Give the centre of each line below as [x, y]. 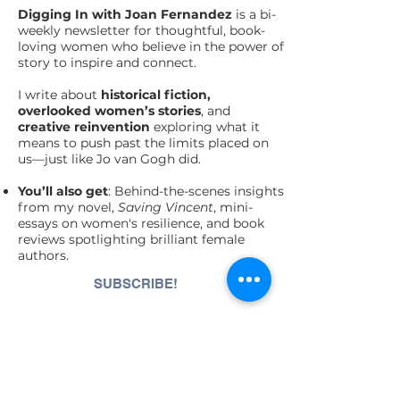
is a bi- [254, 14]
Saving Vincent [166, 207]
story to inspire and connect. [107, 62]
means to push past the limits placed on [143, 143]
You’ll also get [63, 191]
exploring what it [205, 127]
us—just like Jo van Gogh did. [109, 159]
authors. [43, 255]
